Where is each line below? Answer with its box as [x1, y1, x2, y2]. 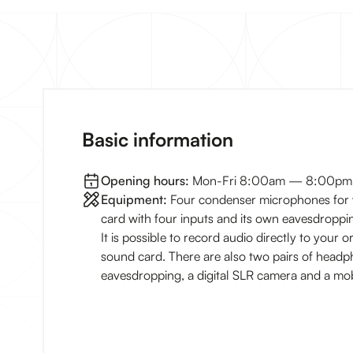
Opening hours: [101, 173, 189, 188]
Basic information [82, 128, 233, 151]
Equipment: [101, 191, 167, 207]
